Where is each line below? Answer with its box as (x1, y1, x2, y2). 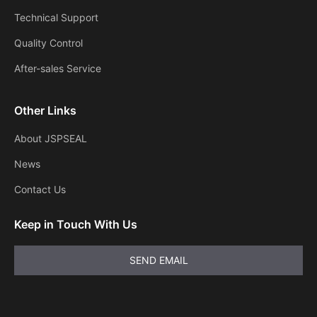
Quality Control (14, 37, 83, 50)
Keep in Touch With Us (14, 217, 137, 232)
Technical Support (14, 11, 98, 24)
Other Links (14, 103, 76, 118)
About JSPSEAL (14, 132, 87, 145)
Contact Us (14, 183, 66, 196)
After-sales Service (14, 62, 101, 75)
